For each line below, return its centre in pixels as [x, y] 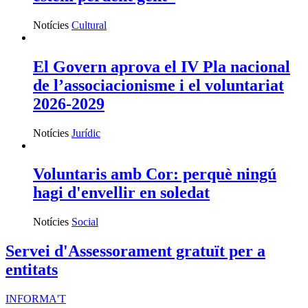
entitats [32, 270]
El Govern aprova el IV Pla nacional [162, 66]
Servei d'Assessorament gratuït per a [135, 251]
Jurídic [86, 133]
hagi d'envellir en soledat [121, 193]
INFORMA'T [36, 299]
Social [85, 222]
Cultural [89, 25]
